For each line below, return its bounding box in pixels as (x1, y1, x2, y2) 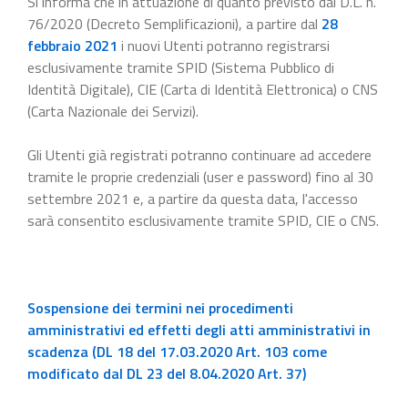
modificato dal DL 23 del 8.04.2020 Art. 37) (27, 362, 306, 384)
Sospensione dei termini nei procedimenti (27, 296, 293, 319)
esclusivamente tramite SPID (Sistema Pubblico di (27, 56, 334, 78)
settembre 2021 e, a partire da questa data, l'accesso (27, 187, 358, 209)
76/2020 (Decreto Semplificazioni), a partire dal (27, 12, 321, 35)
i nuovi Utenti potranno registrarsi (117, 34, 330, 56)
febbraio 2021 (27, 34, 117, 56)
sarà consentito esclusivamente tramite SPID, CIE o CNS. (27, 209, 379, 231)
